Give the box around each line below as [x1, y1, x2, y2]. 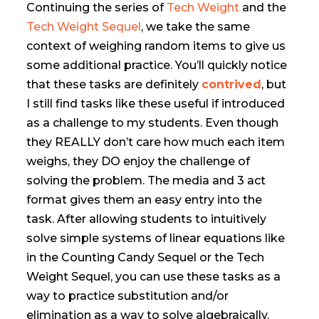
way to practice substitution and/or [26, 289, 229, 303]
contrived [202, 78, 262, 91]
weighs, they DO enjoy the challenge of [26, 155, 251, 168]
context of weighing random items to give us [26, 39, 286, 53]
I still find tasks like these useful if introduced [26, 97, 286, 110]
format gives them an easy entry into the [26, 193, 263, 206]
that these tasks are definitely [26, 78, 202, 91]
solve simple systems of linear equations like [26, 231, 286, 245]
